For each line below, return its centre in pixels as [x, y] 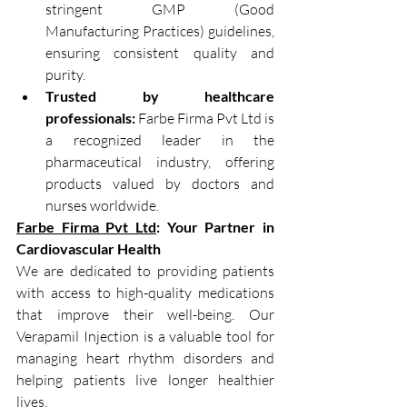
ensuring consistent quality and [160, 53]
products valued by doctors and [160, 184]
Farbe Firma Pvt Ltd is [205, 119]
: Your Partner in [215, 227]
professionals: [90, 118]
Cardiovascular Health [89, 249]
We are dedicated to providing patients [145, 271]
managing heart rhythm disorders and [145, 358]
